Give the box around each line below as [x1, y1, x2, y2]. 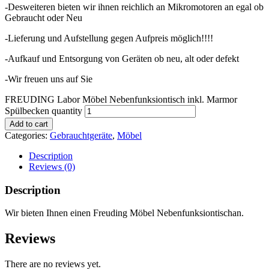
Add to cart [10, 119, 48, 128]
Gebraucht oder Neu [5, 12, 82, 23]
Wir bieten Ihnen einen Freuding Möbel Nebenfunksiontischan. [5, 208, 244, 219]
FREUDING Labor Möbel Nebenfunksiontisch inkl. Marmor [5, 94, 237, 104]
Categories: [5, 130, 50, 141]
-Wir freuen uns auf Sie [5, 73, 92, 84]
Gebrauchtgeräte [50, 130, 112, 141]
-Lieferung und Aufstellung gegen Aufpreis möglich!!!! [5, 32, 213, 43]
